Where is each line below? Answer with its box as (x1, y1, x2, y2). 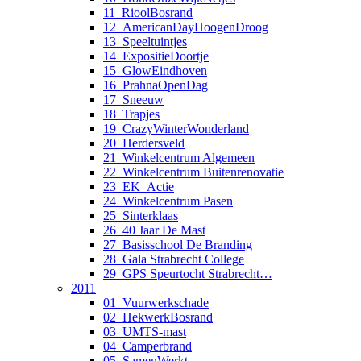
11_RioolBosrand (103, 5, 193, 19)
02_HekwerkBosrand (103, 309, 213, 324)
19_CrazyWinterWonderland (103, 121, 249, 135)
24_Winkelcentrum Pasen (103, 193, 233, 208)
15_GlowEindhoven (103, 63, 207, 77)
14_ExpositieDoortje (103, 48, 209, 63)
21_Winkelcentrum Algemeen (103, 150, 255, 164)
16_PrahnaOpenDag (103, 77, 208, 92)
